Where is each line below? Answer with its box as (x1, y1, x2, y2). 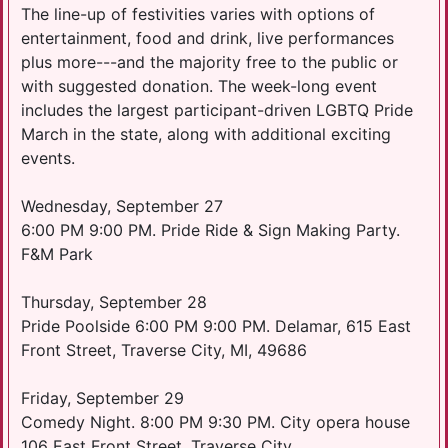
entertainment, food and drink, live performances (21, 27, 394, 48)
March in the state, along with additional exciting (21, 123, 391, 144)
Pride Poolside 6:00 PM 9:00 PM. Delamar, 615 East (21, 315, 411, 336)
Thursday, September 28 (21, 291, 207, 312)
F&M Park (21, 243, 93, 264)
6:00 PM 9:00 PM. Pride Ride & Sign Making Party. (21, 219, 400, 240)
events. (21, 147, 75, 168)
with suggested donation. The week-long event (21, 75, 377, 96)
